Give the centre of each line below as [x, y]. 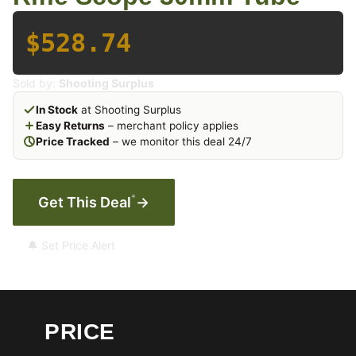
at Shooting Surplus [130, 110]
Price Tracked [73, 141]
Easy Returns [70, 126]
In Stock [57, 110]
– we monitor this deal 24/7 [181, 141]
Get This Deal [85, 202]
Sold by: [36, 83]
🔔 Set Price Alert [71, 245]
